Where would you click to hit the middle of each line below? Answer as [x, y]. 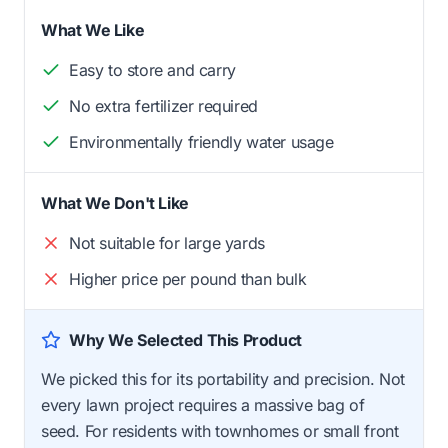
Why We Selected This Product [185, 339]
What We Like [93, 29]
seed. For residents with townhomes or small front [220, 430]
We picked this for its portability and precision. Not [223, 378]
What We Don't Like [115, 202]
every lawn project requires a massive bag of [203, 404]
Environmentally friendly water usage [201, 141]
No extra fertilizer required [163, 105]
